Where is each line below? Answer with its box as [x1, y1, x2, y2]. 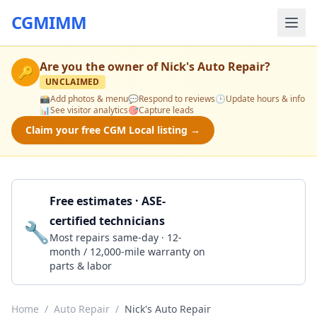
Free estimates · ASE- [50, 193, 166, 209]
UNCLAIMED [45, 76, 100, 88]
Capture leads [139, 104, 194, 116]
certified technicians [50, 213, 165, 229]
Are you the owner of [40, 59, 161, 74]
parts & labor [50, 259, 112, 272]
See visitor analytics [50, 104, 128, 116]
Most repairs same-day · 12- [50, 231, 182, 244]
